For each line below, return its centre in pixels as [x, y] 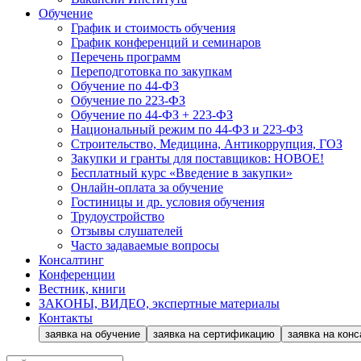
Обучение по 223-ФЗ [128, 100]
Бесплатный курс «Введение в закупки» [182, 173]
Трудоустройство [118, 216]
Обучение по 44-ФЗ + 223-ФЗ [152, 115]
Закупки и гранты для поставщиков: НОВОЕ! [197, 158]
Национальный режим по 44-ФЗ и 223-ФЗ [187, 129]
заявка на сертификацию [214, 334]
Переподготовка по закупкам [151, 71]
